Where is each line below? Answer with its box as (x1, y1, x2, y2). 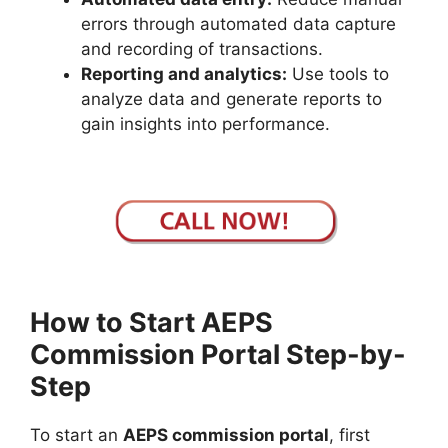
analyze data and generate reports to (81, 89, 382, 110)
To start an (30, 425, 123, 446)
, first (329, 425, 370, 446)
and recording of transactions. (81, 39, 323, 60)
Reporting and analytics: (81, 64, 287, 85)
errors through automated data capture (81, 14, 396, 35)
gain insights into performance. (81, 114, 335, 135)
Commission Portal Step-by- (30, 338, 406, 372)
